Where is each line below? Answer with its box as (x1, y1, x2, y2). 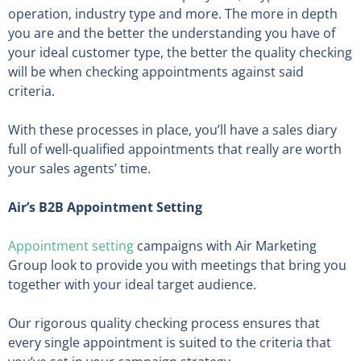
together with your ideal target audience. (8, 275, 256, 293)
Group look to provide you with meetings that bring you (8, 255, 346, 274)
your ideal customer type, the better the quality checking (8, 43, 352, 61)
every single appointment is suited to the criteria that (8, 333, 331, 351)
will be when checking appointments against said (8, 62, 304, 81)
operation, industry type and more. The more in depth (8, 4, 338, 23)
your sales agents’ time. (8, 159, 151, 177)
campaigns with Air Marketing (134, 236, 317, 255)
